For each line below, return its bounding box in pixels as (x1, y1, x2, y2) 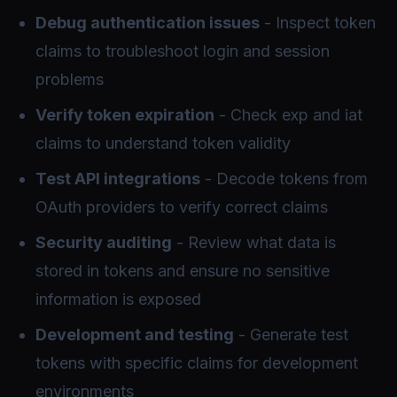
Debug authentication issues (35, 12, 260, 32)
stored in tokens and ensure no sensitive (35, 261, 330, 280)
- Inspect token (260, 12, 376, 32)
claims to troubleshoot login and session (35, 41, 330, 60)
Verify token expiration (35, 105, 214, 124)
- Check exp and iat (214, 105, 362, 124)
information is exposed (35, 289, 201, 308)
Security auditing (35, 232, 172, 252)
